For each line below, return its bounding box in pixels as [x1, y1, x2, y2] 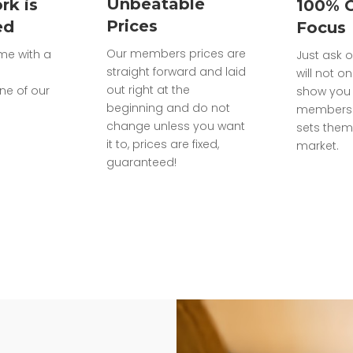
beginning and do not [106, 99, 230, 116]
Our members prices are [106, 45, 246, 61]
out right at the [106, 81, 190, 98]
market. [295, 137, 339, 154]
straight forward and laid [106, 63, 246, 80]
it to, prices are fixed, [106, 136, 219, 152]
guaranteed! [106, 154, 176, 170]
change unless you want [106, 117, 245, 134]
